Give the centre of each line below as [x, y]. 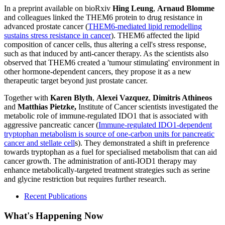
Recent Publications [55, 196]
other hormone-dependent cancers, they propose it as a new [98, 71]
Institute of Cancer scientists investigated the [148, 106]
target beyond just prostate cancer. [93, 80]
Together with [27, 97]
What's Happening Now [54, 215]
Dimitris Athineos [182, 97]
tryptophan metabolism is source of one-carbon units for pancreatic [109, 134]
